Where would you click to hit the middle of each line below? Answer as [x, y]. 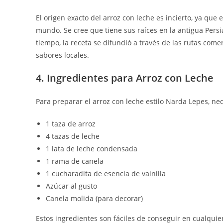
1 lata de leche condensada [92, 149]
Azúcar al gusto [71, 186]
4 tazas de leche [73, 136]
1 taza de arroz [71, 124]
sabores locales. [62, 55]
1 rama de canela [75, 161]
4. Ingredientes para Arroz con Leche [125, 78]
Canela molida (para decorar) [94, 198]
